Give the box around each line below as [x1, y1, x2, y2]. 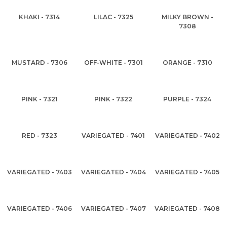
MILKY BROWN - [161, 13, 213, 21]
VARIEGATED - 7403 [7, 168, 72, 176]
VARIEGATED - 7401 [82, 132, 145, 139]
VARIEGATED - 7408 [155, 205, 220, 212]
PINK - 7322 [94, 95, 133, 103]
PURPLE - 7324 [163, 95, 212, 103]
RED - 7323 [21, 132, 57, 139]
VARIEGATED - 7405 [155, 168, 220, 176]
